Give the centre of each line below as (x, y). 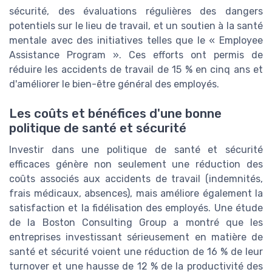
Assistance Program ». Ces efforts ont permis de (136, 55)
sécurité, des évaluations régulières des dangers (136, 11)
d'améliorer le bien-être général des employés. (114, 84)
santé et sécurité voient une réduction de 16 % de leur (136, 251)
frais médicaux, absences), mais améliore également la (136, 193)
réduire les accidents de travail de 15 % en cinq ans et (136, 69)
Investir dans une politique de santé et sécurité (136, 149)
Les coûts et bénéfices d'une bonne (115, 113)
